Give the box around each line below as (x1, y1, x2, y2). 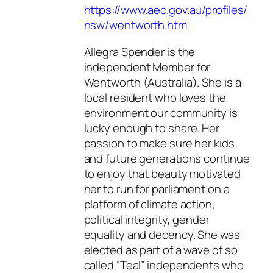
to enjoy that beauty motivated (83, 165, 241, 182)
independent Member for (83, 58, 211, 75)
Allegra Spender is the (83, 43, 196, 60)
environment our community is (83, 104, 238, 121)
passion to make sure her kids (83, 135, 235, 151)
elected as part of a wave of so (83, 241, 238, 258)
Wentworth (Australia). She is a (83, 74, 241, 90)
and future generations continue (83, 150, 250, 166)
